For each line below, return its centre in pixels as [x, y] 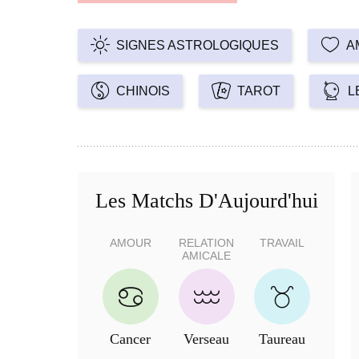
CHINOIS [143, 91]
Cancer [131, 339]
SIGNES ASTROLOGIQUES [198, 45]
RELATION [207, 243]
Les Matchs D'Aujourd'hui [206, 200]
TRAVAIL [282, 243]
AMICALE [207, 256]
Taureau [282, 339]
